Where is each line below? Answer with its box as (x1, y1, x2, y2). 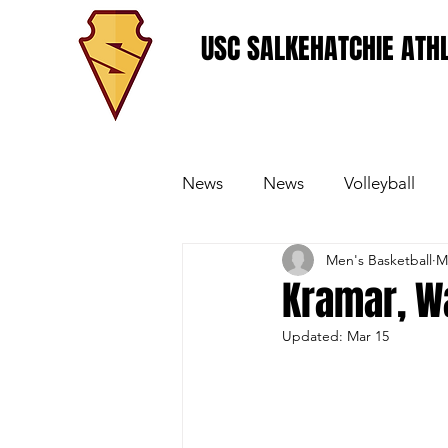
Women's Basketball (222, 252, 372, 273)
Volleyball (344, 172, 415, 193)
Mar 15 (347, 327, 389, 345)
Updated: (282, 327, 347, 345)
